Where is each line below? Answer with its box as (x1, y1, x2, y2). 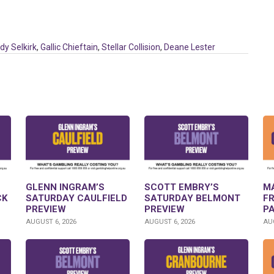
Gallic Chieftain (40, 42, 98, 53)
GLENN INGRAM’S (26, 182, 105, 193)
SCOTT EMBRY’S (144, 182, 219, 193)
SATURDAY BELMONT (144, 193, 240, 204)
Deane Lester (164, 42, 215, 53)
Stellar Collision (102, 42, 160, 53)
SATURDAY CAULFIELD (26, 193, 127, 204)
